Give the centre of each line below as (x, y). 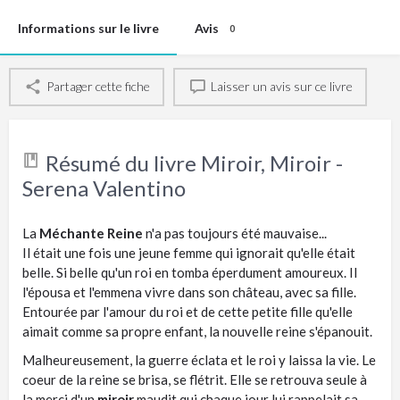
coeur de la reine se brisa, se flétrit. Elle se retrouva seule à (195, 379)
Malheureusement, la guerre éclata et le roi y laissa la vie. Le (199, 359)
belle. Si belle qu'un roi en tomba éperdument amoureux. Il (190, 272)
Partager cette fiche (98, 87)
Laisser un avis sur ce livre (281, 87)
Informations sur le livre (88, 28)
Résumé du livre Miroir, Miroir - (194, 162)
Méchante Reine (91, 233)
